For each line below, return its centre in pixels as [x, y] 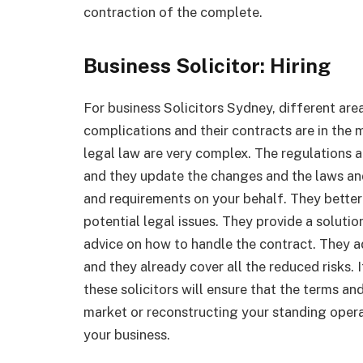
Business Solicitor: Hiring [207, 65]
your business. [128, 334]
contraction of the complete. [173, 13]
